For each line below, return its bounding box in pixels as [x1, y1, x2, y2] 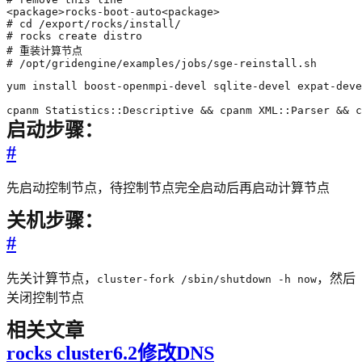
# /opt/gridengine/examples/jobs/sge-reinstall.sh [6, 57, 317, 69]
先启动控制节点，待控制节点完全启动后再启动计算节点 [6, 180, 330, 195]
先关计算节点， [6, 271, 97, 285]
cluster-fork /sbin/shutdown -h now [97, 272, 317, 285]
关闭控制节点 [6, 290, 84, 305]
